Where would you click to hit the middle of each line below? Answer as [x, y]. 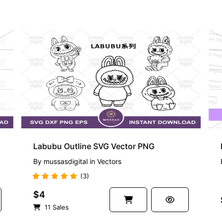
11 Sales [56, 207]
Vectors [110, 161]
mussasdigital [66, 161]
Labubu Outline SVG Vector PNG [94, 146]
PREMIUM [51, 51]
